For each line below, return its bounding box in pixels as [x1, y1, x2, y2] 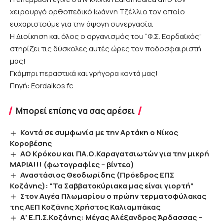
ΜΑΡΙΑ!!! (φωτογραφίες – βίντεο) [10, 159, 134, 170]
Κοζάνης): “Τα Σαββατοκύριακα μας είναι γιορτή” [10, 181, 193, 191]
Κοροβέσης [10, 138, 52, 149]
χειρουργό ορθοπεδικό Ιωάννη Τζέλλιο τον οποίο [10, 6, 185, 17]
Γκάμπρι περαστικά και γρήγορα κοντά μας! [10, 68, 158, 79]
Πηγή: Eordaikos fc [10, 80, 74, 91]
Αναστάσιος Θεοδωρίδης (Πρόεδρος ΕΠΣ [20, 170, 175, 181]
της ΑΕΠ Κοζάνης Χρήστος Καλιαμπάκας [10, 201, 160, 212]
